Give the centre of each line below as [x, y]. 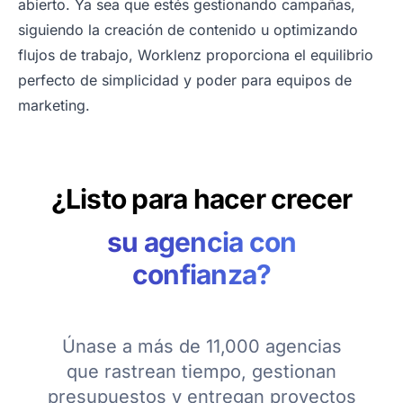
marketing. [54, 106]
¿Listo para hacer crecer [201, 199]
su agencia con [201, 242]
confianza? [201, 275]
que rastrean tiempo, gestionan [201, 372]
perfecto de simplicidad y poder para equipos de [185, 81]
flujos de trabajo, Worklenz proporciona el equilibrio [196, 55]
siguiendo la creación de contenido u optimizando [188, 30]
